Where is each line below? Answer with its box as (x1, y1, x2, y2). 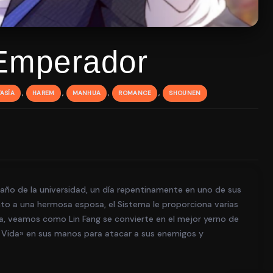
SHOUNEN (169, 89, 201, 97)
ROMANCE (118, 89, 152, 97)
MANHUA (72, 89, 101, 97)
